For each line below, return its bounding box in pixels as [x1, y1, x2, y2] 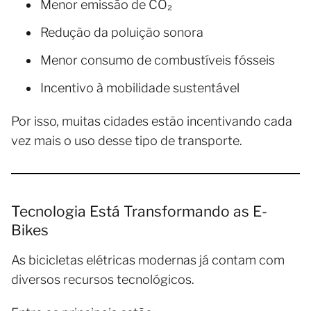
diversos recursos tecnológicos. [11, 271, 194, 287]
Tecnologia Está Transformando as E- [11, 202, 267, 220]
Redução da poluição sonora [40, 24, 203, 40]
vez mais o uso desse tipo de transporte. [11, 133, 242, 148]
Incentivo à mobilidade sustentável [40, 80, 239, 95]
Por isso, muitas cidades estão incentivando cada [11, 113, 292, 128]
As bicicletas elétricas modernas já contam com [11, 252, 285, 267]
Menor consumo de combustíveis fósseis [40, 52, 275, 67]
